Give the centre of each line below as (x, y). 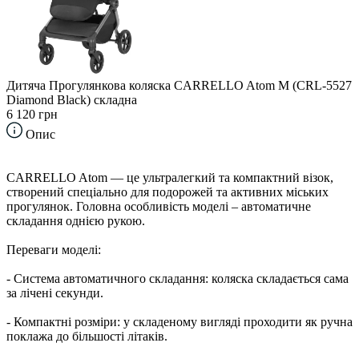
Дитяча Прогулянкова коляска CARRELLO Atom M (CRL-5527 (179, 85)
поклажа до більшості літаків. (87, 336)
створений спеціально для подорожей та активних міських (167, 192)
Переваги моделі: (54, 249)
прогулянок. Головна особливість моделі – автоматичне (159, 206)
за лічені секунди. (55, 292)
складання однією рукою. (76, 220)
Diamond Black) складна (72, 99)
